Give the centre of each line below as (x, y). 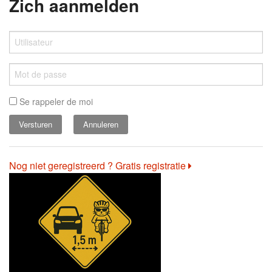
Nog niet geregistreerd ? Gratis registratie (99, 165)
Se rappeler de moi (55, 101)
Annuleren (101, 124)
